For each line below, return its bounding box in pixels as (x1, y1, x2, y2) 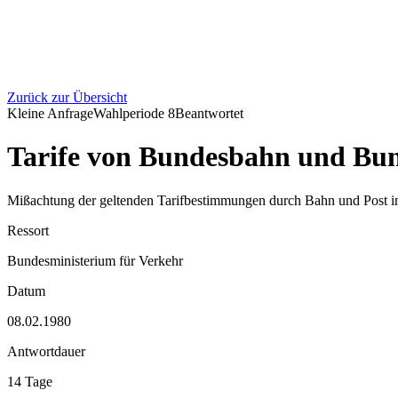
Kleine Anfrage (7, 106, 93, 121)
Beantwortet (175, 106, 243, 121)
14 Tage (7, 373, 52, 389)
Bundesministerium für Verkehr (7, 252, 183, 268)
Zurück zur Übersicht (7, 90, 127, 105)
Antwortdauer (7, 343, 85, 359)
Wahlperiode (93, 106, 168, 121)
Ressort (7, 222, 49, 238)
